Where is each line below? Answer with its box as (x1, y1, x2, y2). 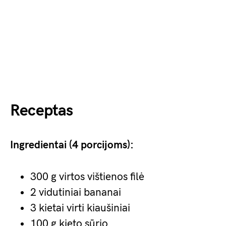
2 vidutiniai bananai (30, 186, 121, 199)
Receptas (10, 101, 73, 121)
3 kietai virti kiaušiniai (30, 202, 130, 214)
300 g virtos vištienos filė (30, 171, 144, 183)
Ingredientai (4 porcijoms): (10, 139, 134, 151)
